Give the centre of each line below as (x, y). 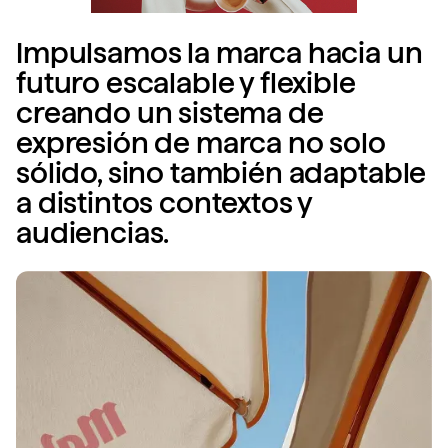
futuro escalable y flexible (186, 83)
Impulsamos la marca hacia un (219, 53)
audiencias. (93, 233)
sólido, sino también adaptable (221, 173)
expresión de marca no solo (201, 143)
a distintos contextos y (164, 203)
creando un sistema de (170, 113)
